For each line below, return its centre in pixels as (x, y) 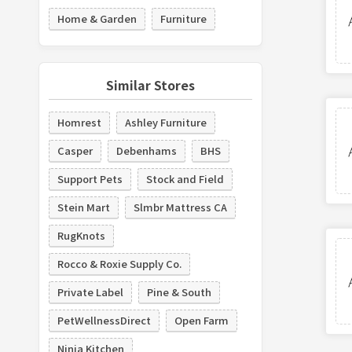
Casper (75, 150)
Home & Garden (97, 18)
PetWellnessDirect (104, 320)
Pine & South (179, 291)
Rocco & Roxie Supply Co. (119, 263)
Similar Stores (150, 84)
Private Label (90, 291)
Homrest (79, 122)
